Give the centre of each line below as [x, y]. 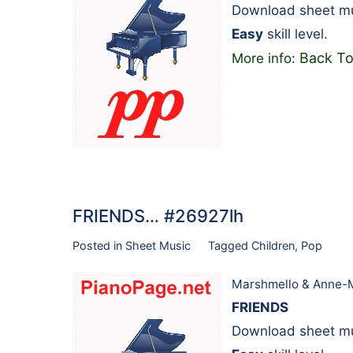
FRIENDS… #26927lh [158, 216]
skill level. [295, 33]
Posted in [99, 245]
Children [273, 245]
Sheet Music [158, 245]
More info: [266, 58]
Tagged [229, 245]
